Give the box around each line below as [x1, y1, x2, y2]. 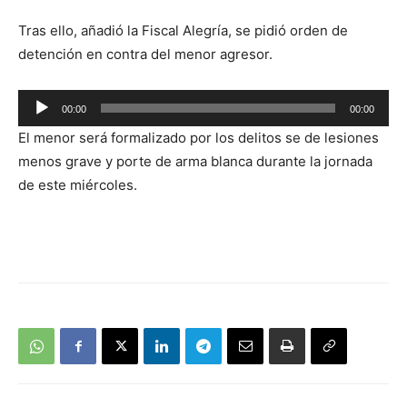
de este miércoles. [18, 175, 137, 194]
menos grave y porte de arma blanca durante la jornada [18, 152, 372, 170]
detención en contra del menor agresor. [18, 45, 273, 63]
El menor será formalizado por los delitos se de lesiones [18, 128, 379, 146]
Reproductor [17, 91, 98, 109]
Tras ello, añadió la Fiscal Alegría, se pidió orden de [18, 21, 348, 39]
